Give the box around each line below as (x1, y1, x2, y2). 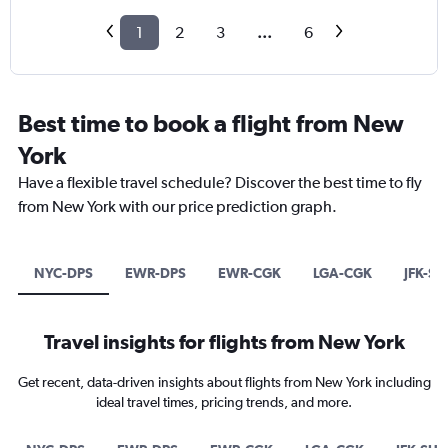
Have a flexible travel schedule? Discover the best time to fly (18, 173, 422, 193)
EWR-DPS (125, 265, 186, 282)
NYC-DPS (34, 265, 93, 282)
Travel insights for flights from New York (43, 330, 405, 354)
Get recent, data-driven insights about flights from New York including (17, 374, 431, 391)
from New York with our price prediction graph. (18, 197, 337, 217)
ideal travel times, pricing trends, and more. (96, 394, 352, 411)
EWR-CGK (218, 265, 281, 282)
